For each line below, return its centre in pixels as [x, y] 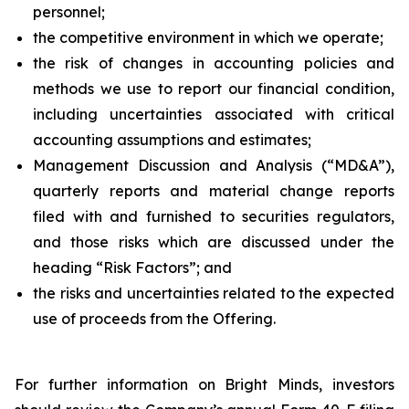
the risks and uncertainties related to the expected [214, 293]
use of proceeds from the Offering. [154, 319]
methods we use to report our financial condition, [214, 89]
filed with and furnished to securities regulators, [214, 216]
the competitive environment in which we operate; [208, 37]
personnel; [69, 12]
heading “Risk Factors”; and [132, 267]
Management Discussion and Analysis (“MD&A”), [214, 165]
